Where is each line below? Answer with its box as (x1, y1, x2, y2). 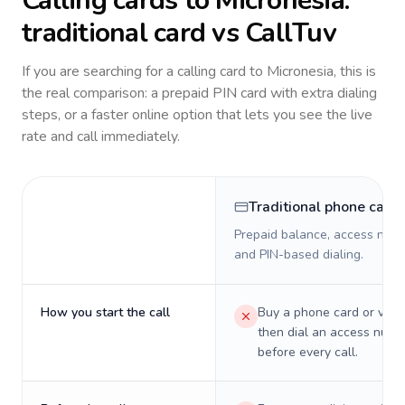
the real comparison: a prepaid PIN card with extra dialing (22, 83, 377, 103)
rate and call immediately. (22, 127, 180, 146)
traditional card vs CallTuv (22, 14, 336, 52)
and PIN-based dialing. (234, 246, 363, 263)
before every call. (258, 344, 358, 361)
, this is (334, 61, 376, 81)
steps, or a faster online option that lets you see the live (22, 105, 372, 125)
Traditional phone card (249, 197, 399, 217)
